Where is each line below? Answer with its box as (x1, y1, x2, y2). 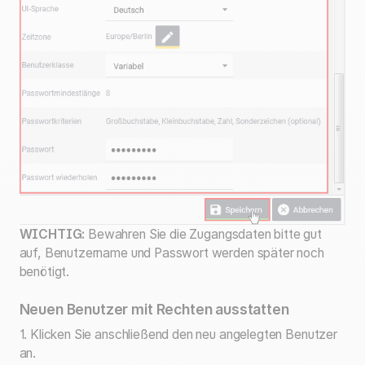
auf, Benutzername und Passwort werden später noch (19, 245, 324, 262)
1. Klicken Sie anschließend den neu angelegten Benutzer (19, 327, 337, 343)
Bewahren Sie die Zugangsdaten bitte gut (88, 226, 322, 243)
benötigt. (19, 264, 70, 280)
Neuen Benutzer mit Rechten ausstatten (19, 300, 289, 318)
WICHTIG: (19, 226, 89, 243)
